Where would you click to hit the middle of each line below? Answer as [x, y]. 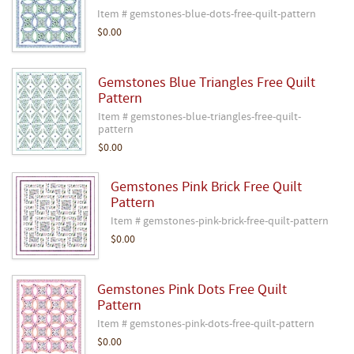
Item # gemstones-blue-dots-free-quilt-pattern [207, 14]
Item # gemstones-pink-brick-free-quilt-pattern [220, 221]
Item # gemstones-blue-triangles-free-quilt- [200, 117]
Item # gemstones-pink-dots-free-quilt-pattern [206, 324]
